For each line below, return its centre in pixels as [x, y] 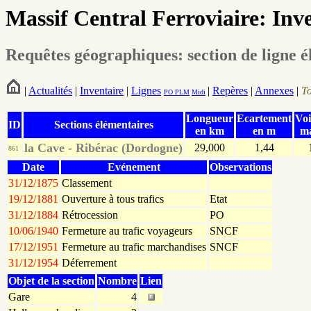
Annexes [274, 91]
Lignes [146, 91]
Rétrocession [90, 215]
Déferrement [89, 263]
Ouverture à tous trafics [113, 199]
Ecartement [264, 119]
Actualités [50, 91]
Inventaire [102, 91]
